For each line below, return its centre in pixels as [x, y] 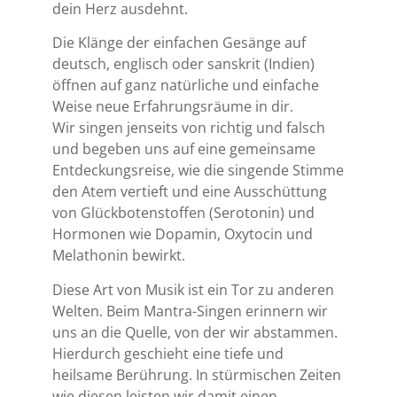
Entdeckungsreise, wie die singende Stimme [198, 171]
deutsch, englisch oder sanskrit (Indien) [184, 64]
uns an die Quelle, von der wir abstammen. [195, 332]
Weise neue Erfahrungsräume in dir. [173, 107]
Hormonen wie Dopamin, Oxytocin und [183, 234]
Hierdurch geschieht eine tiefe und [168, 353]
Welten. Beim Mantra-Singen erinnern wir [191, 311]
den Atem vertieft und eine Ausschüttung [190, 192]
